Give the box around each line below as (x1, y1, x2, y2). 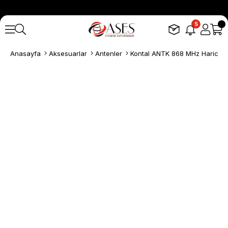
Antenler (95, 49, 122, 58)
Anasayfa (10, 49, 41, 58)
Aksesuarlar (49, 49, 87, 58)
